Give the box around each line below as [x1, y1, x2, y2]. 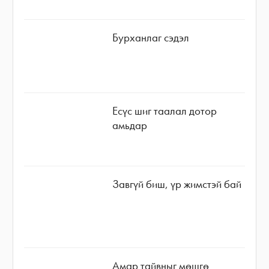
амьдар [112, 117, 148, 133]
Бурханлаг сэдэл [112, 29, 190, 45]
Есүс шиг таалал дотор [112, 103, 217, 118]
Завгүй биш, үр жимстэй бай [112, 177, 242, 192]
